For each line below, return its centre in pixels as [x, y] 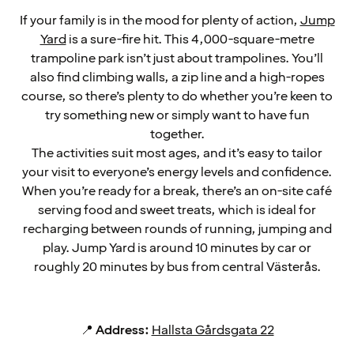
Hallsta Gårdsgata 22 [213, 331]
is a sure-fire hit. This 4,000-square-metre [190, 40]
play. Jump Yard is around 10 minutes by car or [177, 249]
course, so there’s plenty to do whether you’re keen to [177, 97]
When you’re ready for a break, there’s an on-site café [177, 192]
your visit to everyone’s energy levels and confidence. [177, 173]
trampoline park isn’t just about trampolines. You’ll [177, 59]
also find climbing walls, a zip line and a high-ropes [177, 78]
